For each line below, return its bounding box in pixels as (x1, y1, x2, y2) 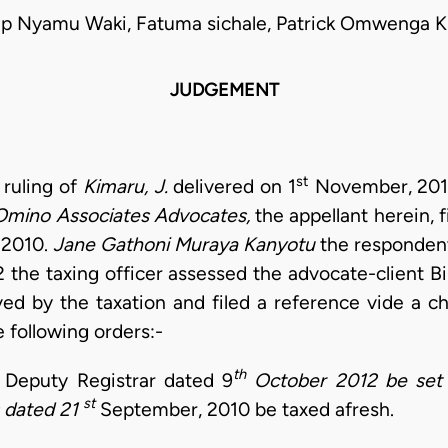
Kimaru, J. (82, 175, 168, 199)
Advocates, (153, 204, 256, 228)
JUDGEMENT (169, 79, 279, 102)
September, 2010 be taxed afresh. (95, 397, 394, 421)
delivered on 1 (167, 175, 296, 199)
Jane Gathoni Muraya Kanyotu (52, 233, 316, 257)
